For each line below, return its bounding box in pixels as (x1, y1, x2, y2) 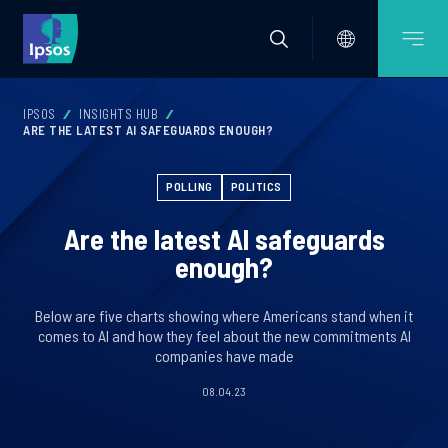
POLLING (166, 179, 213, 193)
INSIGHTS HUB (79, 106, 158, 122)
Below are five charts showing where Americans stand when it (35, 306, 413, 325)
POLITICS (230, 179, 282, 193)
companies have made (154, 346, 294, 365)
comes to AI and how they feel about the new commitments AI (37, 326, 411, 345)
